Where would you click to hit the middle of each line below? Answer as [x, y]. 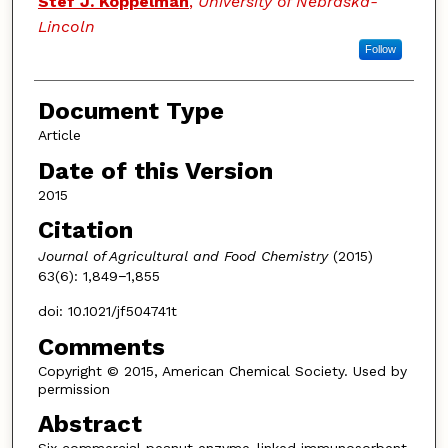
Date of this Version [155, 170]
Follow [380, 49]
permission [73, 388]
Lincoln [66, 27]
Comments [101, 346]
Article [59, 135]
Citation [85, 230]
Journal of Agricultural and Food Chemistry [182, 256]
